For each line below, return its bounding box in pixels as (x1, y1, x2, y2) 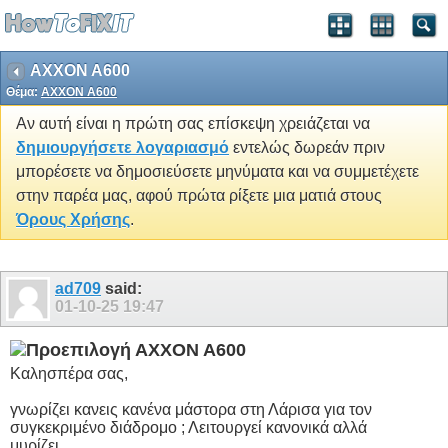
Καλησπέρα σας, (10, 364, 128, 382)
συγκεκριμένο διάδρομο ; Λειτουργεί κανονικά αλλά (10, 418, 367, 436)
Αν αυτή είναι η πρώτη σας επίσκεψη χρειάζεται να (16, 115, 370, 133)
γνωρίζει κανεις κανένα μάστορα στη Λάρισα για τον (10, 400, 372, 418)
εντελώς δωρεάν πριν (229, 139, 385, 157)
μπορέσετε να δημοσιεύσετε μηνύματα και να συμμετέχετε (16, 163, 419, 181)
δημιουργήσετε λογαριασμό (16, 139, 229, 157)
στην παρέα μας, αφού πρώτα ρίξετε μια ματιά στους (16, 187, 382, 205)
